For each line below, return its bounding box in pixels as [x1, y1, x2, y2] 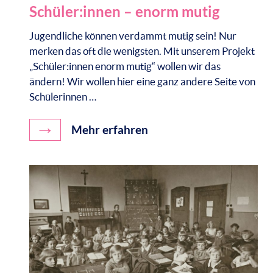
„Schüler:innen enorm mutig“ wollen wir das [29, 60, 221, 73]
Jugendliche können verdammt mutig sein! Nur [29, 30, 236, 42]
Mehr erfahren [68, 123, 148, 136]
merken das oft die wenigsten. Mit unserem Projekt [29, 45, 255, 57]
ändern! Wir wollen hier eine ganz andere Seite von [29, 76, 255, 88]
